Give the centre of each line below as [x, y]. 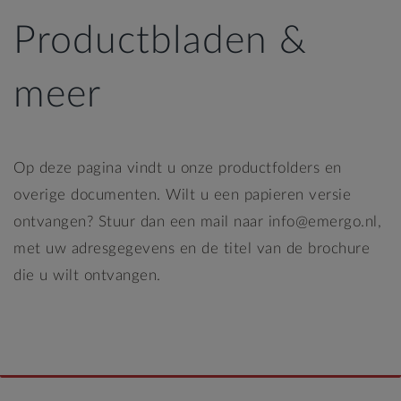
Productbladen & [160, 40]
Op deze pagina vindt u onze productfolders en [178, 167]
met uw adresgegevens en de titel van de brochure [192, 248]
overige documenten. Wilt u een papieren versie [182, 194]
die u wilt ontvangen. [87, 275]
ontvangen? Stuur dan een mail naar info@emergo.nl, [197, 221]
